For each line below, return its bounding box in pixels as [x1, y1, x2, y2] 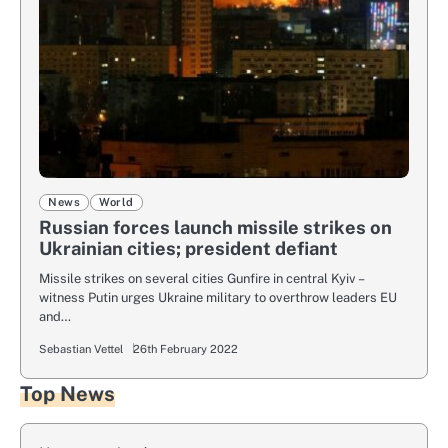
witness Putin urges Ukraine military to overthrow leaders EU [39, 290, 397, 306]
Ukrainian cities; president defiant [39, 238, 338, 260]
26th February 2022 [133, 342, 238, 357]
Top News [20, 382, 115, 407]
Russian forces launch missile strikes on [39, 217, 392, 239]
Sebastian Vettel [39, 342, 123, 357]
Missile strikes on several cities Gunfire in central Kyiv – [39, 271, 363, 287]
